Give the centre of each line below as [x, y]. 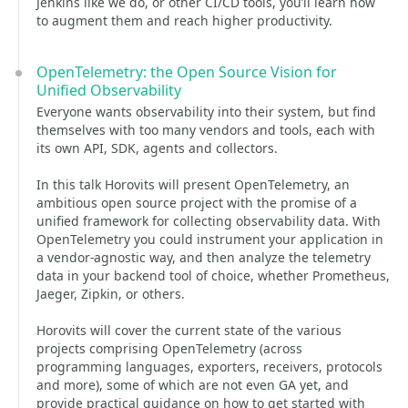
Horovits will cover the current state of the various [189, 330]
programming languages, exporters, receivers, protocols [209, 367]
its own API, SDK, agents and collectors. [157, 148]
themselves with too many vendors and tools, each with [206, 130]
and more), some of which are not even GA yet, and [193, 385]
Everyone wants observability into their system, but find [206, 112]
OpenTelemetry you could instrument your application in [210, 239]
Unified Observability [109, 90]
